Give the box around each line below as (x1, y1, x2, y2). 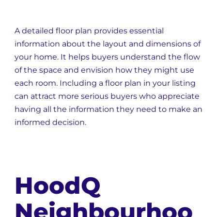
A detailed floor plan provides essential (15, 26, 164, 35)
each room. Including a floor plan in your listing (15, 78, 196, 88)
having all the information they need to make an (15, 105, 202, 114)
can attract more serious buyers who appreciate (15, 92, 200, 101)
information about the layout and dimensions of (15, 39, 201, 48)
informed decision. (15, 118, 86, 127)
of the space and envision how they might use (15, 65, 194, 75)
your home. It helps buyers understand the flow (15, 52, 200, 62)
